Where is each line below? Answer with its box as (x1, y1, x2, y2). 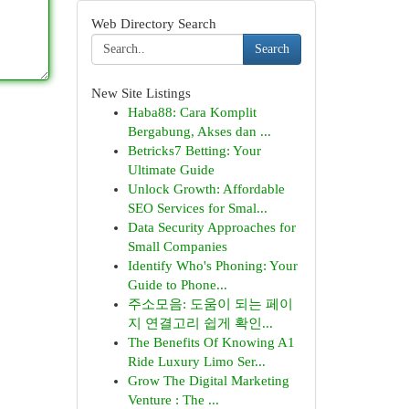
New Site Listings (90, 86, 191, 100)
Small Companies (127, 239, 227, 254)
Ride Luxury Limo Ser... (127, 354, 266, 369)
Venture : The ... (127, 393, 219, 407)
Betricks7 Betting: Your (127, 143, 261, 158)
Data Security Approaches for (127, 220, 296, 235)
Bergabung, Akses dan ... (127, 124, 271, 139)
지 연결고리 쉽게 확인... (127, 316, 273, 330)
